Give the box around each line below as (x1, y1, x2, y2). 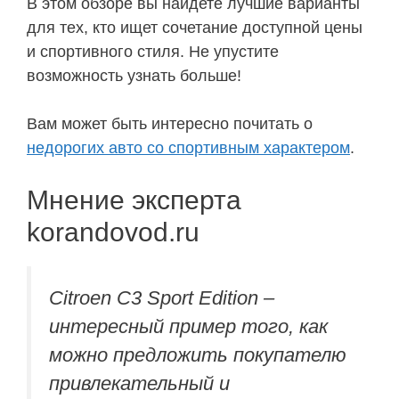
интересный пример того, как (49, 315, 328, 338)
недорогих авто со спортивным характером (27, 139, 350, 158)
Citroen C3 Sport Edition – (49, 287, 274, 310)
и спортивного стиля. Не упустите (27, 43, 279, 61)
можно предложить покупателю (49, 344, 346, 367)
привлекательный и (49, 372, 230, 395)
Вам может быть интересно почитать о (27, 115, 313, 134)
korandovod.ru (27, 217, 199, 248)
